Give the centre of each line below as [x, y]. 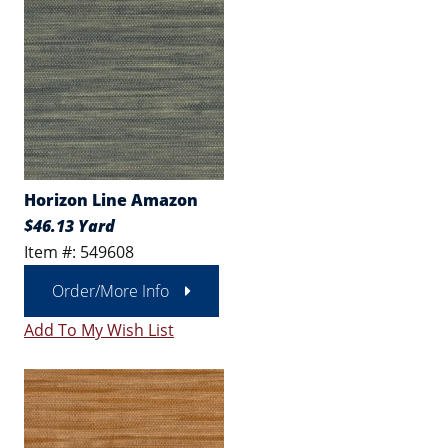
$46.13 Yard [69, 226]
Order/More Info [110, 291]
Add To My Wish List [99, 330]
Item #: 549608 [79, 252]
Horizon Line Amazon [111, 200]
